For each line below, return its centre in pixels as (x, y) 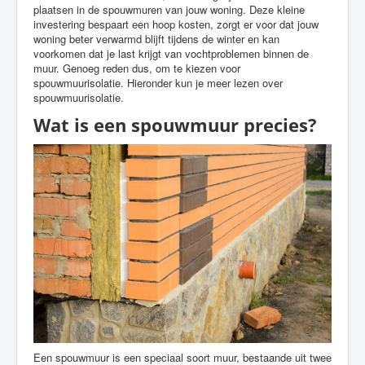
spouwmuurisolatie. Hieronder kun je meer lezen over (158, 83)
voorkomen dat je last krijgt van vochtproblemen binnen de (171, 53)
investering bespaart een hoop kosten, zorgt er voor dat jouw (176, 24)
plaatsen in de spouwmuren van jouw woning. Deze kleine (169, 9)
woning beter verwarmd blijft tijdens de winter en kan (156, 39)
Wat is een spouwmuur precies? (175, 125)
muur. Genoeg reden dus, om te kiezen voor (137, 68)
